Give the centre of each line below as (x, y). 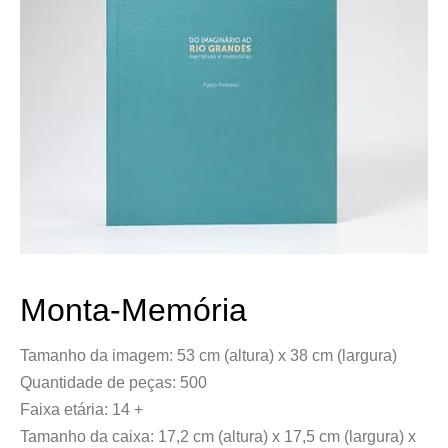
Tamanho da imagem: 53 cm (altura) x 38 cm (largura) (208, 355)
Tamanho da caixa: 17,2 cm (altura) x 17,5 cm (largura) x (218, 436)
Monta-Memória (133, 310)
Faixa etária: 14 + (81, 409)
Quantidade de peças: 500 (113, 382)
